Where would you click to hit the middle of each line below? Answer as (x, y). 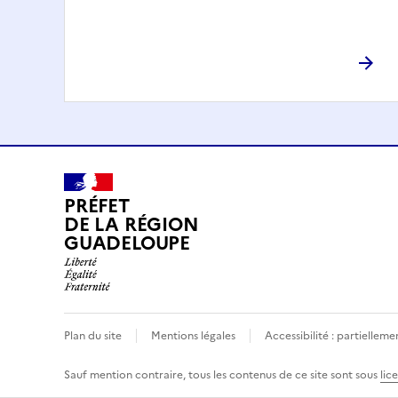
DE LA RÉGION (131, 225)
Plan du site (93, 336)
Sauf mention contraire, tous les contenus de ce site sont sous (222, 375)
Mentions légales (193, 336)
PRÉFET (97, 206)
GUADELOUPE (127, 243)
